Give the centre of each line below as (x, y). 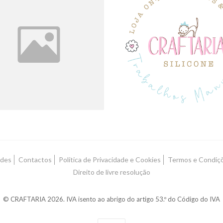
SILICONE (184, 42)
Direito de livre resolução (111, 172)
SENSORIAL (39, 42)
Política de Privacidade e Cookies (110, 159)
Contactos (35, 159)
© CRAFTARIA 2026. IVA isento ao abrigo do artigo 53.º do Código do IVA (111, 199)
